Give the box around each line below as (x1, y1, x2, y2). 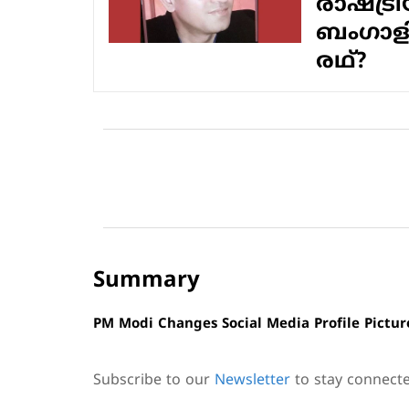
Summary (93, 267, 200, 295)
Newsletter (215, 372, 290, 390)
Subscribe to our (93, 372, 215, 390)
